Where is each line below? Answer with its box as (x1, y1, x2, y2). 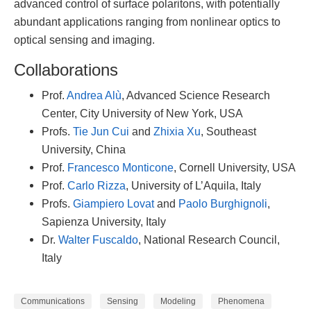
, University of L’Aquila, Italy (126, 178, 261, 192)
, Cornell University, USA (174, 160, 296, 174)
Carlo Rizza (67, 178, 126, 192)
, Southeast (201, 124, 256, 137)
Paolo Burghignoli (178, 196, 267, 210)
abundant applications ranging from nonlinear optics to (14, 15, 280, 28)
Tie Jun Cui (73, 124, 129, 137)
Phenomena (218, 296, 264, 307)
